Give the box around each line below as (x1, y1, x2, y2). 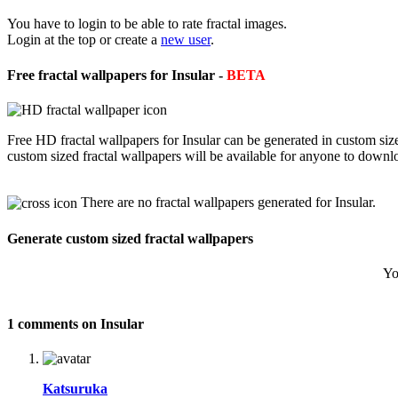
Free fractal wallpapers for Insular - (7, 67, 227, 83)
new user (161, 32, 211, 48)
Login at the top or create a (7, 32, 161, 48)
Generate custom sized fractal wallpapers (7, 230, 253, 246)
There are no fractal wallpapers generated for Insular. (77, 194, 376, 210)
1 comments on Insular (7, 316, 144, 332)
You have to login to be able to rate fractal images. (7, 16, 287, 32)
